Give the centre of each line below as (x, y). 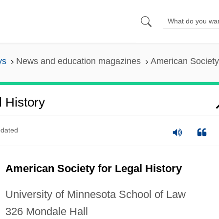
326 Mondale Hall (46, 211)
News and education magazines (78, 61)
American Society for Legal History (93, 168)
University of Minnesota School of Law (95, 194)
